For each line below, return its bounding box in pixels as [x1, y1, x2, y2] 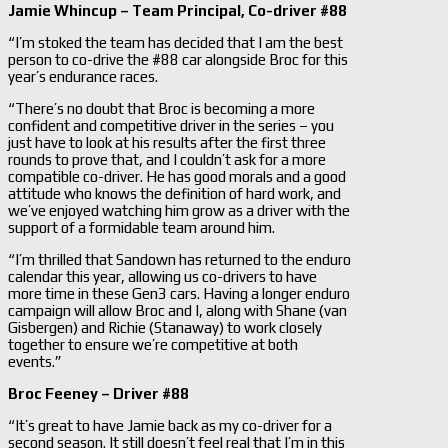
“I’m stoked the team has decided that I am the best [8, 33, 343, 51]
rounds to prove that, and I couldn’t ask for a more [8, 150, 326, 168]
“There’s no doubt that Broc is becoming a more [8, 99, 315, 117]
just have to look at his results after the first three [8, 133, 326, 151]
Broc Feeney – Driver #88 [8, 384, 192, 402]
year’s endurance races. [8, 67, 158, 85]
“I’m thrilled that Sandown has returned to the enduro [8, 250, 351, 268]
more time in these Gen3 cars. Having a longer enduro [8, 284, 350, 302]
